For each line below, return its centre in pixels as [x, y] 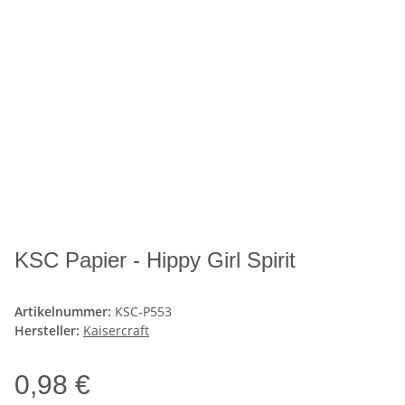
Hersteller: [47, 331]
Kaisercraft [116, 331]
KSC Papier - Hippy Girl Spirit [155, 260]
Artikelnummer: [65, 312]
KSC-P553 [143, 312]
